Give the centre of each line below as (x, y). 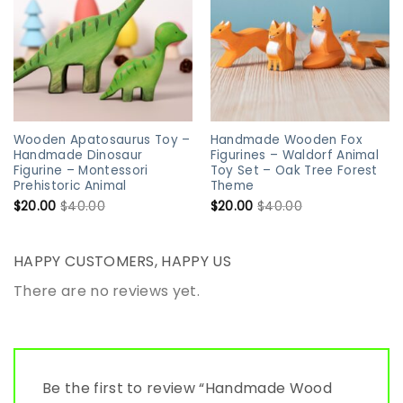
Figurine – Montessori (81, 171)
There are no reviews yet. (107, 291)
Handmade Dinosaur (78, 156)
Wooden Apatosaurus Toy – (102, 140)
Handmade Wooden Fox (286, 140)
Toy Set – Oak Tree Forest (294, 171)
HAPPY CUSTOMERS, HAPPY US (122, 262)
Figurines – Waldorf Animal (295, 156)
